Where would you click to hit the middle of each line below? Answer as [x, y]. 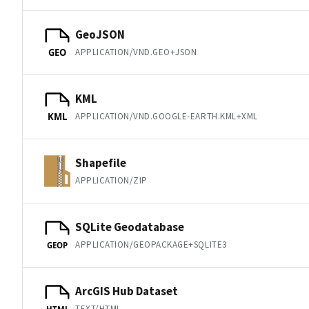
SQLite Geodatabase [130, 227]
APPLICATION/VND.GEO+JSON [136, 52]
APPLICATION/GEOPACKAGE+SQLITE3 [151, 244]
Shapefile [101, 162]
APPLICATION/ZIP [111, 180]
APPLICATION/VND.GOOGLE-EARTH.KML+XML [167, 116]
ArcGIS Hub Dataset [127, 291]
